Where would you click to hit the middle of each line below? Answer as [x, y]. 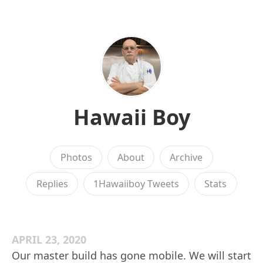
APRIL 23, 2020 [49, 240]
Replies [52, 184]
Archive [186, 157]
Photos [76, 157]
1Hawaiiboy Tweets [136, 184]
